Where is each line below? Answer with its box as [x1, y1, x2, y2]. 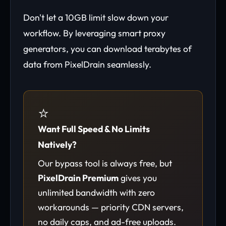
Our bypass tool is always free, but [38, 157, 172, 169]
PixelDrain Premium [38, 172, 119, 184]
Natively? [38, 139, 77, 150]
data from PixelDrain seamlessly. [23, 59, 151, 70]
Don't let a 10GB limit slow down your [23, 12, 168, 23]
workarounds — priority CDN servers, [38, 201, 184, 213]
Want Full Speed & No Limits [38, 123, 150, 135]
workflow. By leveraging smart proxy [23, 27, 165, 39]
